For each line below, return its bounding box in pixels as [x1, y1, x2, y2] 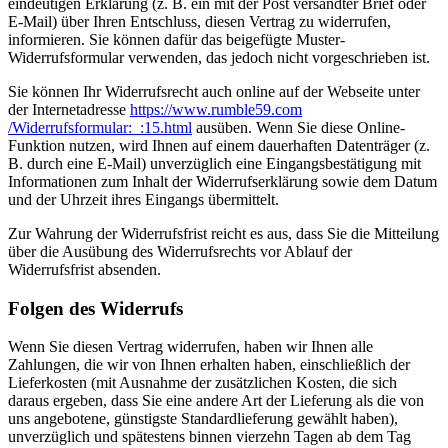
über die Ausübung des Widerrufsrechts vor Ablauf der [8, 242, 352, 260]
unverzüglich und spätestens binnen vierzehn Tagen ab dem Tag [8, 428, 411, 446]
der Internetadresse [8, 100, 130, 118]
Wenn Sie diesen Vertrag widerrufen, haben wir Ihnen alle [8, 338, 373, 356]
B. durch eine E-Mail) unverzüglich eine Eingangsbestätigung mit [8, 154, 421, 172]
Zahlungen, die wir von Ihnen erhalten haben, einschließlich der [8, 356, 410, 374]
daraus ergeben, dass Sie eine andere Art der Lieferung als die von [8, 392, 424, 410]
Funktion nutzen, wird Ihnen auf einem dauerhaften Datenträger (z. [8, 136, 430, 154]
